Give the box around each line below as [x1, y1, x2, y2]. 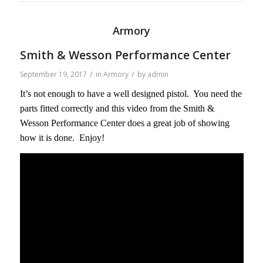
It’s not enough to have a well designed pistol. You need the [19, 89, 242, 99]
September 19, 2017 [19, 69, 87, 79]
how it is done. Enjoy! [19, 133, 104, 143]
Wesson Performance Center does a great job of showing [19, 118, 230, 129]
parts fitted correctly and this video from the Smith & [19, 103, 214, 114]
